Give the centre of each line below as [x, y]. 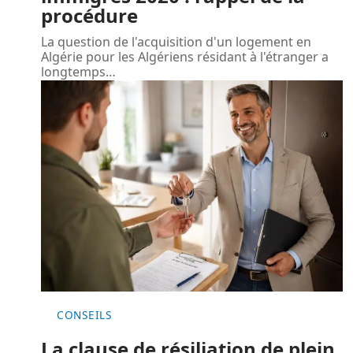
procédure [89, 15]
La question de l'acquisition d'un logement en [176, 41]
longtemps [73, 71]
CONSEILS [84, 315]
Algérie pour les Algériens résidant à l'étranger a [185, 56]
